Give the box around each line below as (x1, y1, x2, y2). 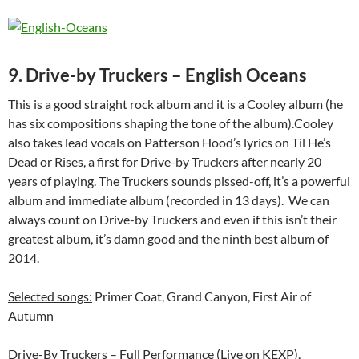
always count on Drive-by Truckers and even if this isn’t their (8, 212, 337, 228)
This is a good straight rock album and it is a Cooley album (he (8, 96, 343, 112)
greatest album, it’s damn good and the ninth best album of (8, 231, 329, 247)
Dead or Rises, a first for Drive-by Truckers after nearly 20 (8, 154, 321, 170)
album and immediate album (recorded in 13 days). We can (8, 192, 329, 208)
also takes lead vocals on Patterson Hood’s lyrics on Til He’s (8, 135, 331, 151)
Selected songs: (8, 288, 92, 305)
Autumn (8, 308, 54, 324)
